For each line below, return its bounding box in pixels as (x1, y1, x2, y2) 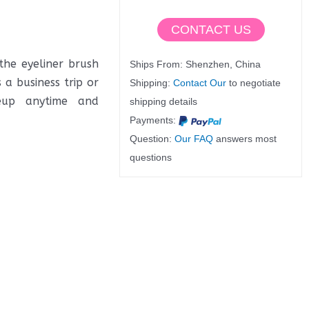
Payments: (130, 114, 179, 126)
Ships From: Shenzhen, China (130, 59, 261, 70)
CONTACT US (170, 23, 251, 37)
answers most (213, 133, 277, 145)
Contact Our (173, 77, 227, 89)
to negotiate (226, 77, 281, 89)
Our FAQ (175, 133, 214, 145)
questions (130, 152, 172, 163)
